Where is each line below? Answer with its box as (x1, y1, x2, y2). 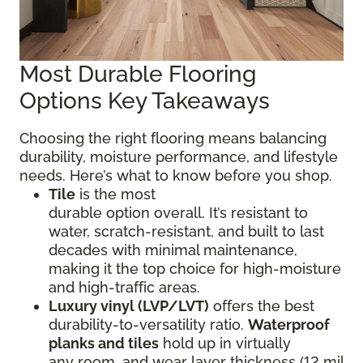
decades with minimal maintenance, (49, 241, 297, 258)
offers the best (209, 297, 314, 314)
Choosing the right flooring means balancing (19, 130, 327, 147)
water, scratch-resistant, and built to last (49, 223, 324, 240)
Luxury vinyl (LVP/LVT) (49, 297, 209, 314)
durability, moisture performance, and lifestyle (19, 148, 338, 165)
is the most (75, 186, 156, 203)
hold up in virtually (159, 335, 291, 352)
